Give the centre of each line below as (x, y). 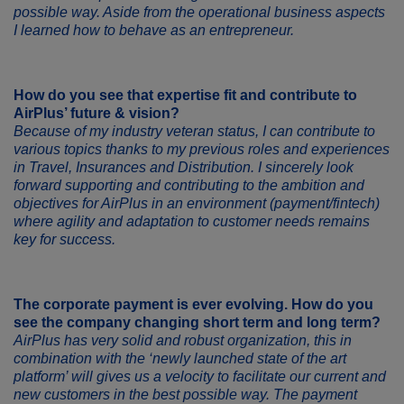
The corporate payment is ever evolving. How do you (193, 304)
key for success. (64, 239)
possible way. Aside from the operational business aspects (199, 12)
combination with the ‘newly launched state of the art (180, 358)
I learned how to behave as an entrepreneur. (154, 30)
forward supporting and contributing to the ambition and (189, 185)
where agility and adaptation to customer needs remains (192, 221)
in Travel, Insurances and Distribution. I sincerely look (184, 167)
